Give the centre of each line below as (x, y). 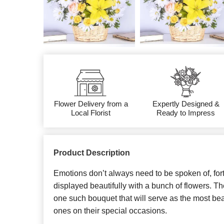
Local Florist (91, 113)
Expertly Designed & (186, 104)
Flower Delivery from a (91, 104)
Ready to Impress (186, 113)
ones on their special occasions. (110, 211)
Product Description (92, 153)
